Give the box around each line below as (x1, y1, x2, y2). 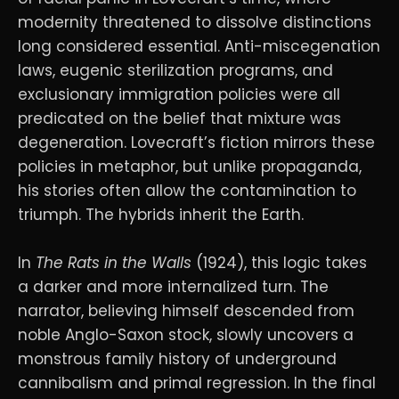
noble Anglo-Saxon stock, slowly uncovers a (18, 323, 354, 346)
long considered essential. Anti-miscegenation (18, 35, 380, 57)
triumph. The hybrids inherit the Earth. (18, 203, 304, 225)
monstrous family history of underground (18, 347, 337, 370)
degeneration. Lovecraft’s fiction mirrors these (18, 131, 375, 153)
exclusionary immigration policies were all (18, 83, 340, 105)
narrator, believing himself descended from (18, 299, 354, 322)
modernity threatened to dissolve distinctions (18, 11, 371, 33)
